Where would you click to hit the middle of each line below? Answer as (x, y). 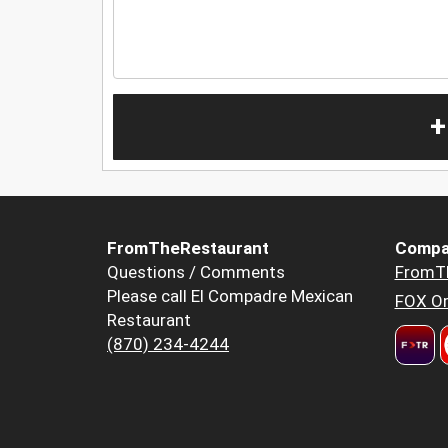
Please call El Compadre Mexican (230, 296)
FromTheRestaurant (188, 248)
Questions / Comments (196, 272)
